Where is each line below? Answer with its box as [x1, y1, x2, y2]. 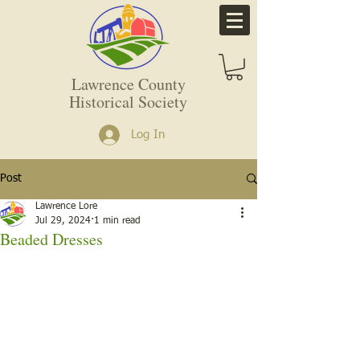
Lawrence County [71, 72, 186, 95]
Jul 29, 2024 [35, 215, 91, 226]
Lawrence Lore [35, 201, 97, 211]
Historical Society [69, 90, 187, 112]
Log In [131, 129, 166, 141]
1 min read [94, 215, 141, 226]
